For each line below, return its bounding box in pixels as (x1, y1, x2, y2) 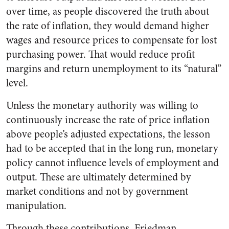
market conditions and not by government (6, 184, 188, 199)
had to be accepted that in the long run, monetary (6, 141, 218, 156)
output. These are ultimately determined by (6, 170, 191, 185)
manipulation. (6, 198, 66, 214)
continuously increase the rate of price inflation (6, 112, 210, 128)
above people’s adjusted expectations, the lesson (6, 127, 210, 142)
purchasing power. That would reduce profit (6, 47, 195, 62)
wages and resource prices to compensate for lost (6, 33, 217, 48)
